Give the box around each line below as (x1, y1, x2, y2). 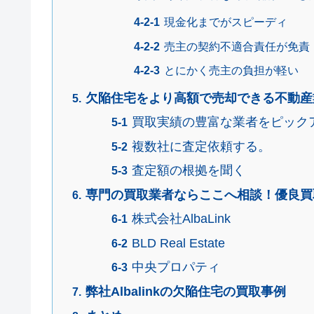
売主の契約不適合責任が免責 (163, 40, 310, 53)
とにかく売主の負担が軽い (163, 64, 299, 77)
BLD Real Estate (131, 235, 225, 250)
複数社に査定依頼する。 (131, 139, 271, 153)
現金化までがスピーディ (163, 16, 287, 29)
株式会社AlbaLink (131, 212, 231, 226)
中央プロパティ (131, 259, 220, 274)
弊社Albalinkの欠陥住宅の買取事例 (86, 285, 287, 299)
